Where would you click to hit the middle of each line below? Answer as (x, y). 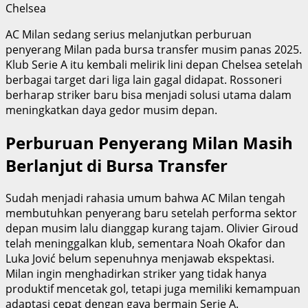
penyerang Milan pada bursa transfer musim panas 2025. (154, 49)
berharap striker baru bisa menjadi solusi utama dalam (148, 95)
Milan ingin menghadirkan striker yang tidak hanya (136, 273)
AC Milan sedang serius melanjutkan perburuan (129, 34)
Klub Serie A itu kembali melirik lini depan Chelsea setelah (154, 64)
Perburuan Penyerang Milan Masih (149, 142)
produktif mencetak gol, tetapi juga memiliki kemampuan (153, 288)
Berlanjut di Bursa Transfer (117, 165)
